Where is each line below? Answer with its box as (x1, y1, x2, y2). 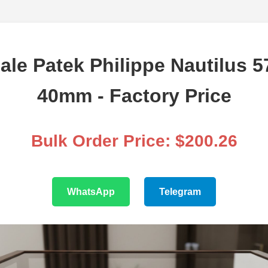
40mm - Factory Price (36, 85, 232, 107)
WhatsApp (67, 187, 115, 197)
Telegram (159, 187, 201, 197)
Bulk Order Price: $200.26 (31, 132, 237, 151)
